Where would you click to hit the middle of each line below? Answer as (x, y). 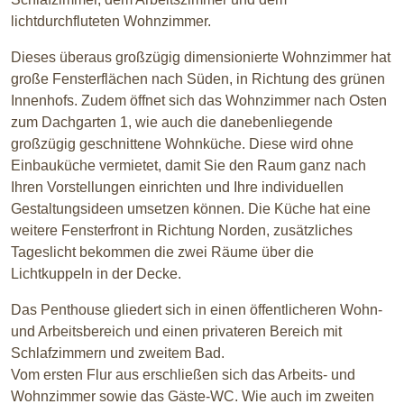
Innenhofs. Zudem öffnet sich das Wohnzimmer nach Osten (199, 101)
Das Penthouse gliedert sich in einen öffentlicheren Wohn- (197, 310)
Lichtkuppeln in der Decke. (96, 274)
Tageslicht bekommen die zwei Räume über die (162, 252)
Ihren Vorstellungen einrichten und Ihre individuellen (177, 188)
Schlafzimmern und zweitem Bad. (118, 353)
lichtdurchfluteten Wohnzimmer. (111, 22)
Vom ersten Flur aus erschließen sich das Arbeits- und (183, 375)
